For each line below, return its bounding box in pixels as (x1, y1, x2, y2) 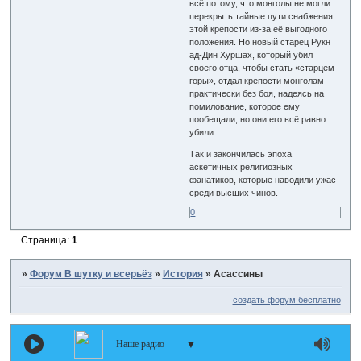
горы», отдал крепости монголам (189, 75, 325, 85)
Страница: (20, 234, 72, 247)
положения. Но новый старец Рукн (189, 36, 331, 47)
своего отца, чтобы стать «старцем (189, 62, 335, 73)
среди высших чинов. (189, 187, 279, 197)
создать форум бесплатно (232, 294, 341, 305)
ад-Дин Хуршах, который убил (189, 49, 313, 60)
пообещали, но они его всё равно (189, 114, 326, 124)
